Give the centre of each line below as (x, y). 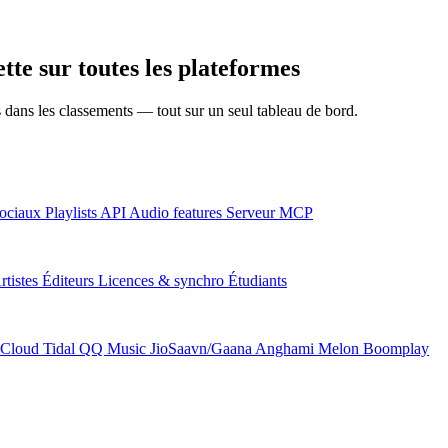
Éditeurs (68, 280)
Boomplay (396, 348)
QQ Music (112, 348)
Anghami (284, 348)
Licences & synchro (161, 280)
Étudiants (257, 280)
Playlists (71, 212)
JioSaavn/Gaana (201, 348)
